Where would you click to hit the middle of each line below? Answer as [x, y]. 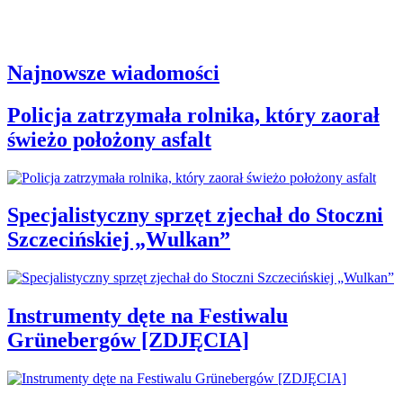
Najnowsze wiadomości [113, 72]
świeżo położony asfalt [109, 139]
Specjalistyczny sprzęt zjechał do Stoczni [195, 215]
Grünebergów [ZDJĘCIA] [128, 340]
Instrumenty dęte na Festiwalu [148, 316]
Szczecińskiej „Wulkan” [119, 240]
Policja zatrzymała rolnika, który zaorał [193, 115]
